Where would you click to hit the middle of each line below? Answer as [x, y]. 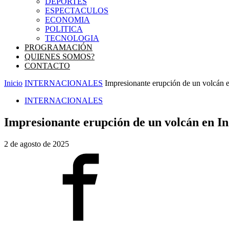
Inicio [13, 83]
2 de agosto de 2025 [37, 144]
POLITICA [64, 29]
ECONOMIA [67, 20]
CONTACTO [47, 66]
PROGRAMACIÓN [59, 47]
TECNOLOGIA [72, 38]
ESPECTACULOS [77, 10]
